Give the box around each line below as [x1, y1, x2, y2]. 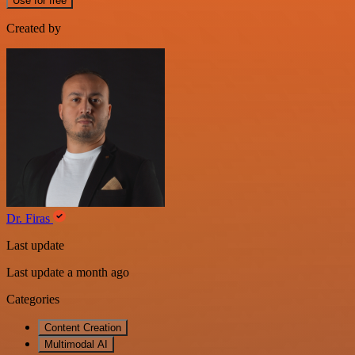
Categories [6, 292, 59, 306]
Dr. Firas [6, 211, 53, 225]
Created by [6, 21, 61, 35]
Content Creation [44, 321, 121, 334]
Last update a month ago [6, 265, 129, 279]
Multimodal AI [44, 338, 108, 350]
